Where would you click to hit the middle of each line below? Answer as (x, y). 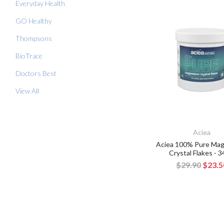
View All (27, 90)
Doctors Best (36, 73)
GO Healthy (34, 20)
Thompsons (34, 38)
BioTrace (29, 55)
